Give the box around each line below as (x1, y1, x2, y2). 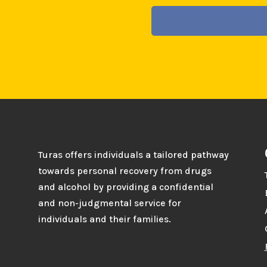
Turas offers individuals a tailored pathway (38, 149, 229, 161)
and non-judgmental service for (38, 197, 181, 209)
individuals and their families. (38, 213, 171, 225)
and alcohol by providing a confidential (38, 181, 213, 193)
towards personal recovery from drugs (38, 165, 212, 177)
